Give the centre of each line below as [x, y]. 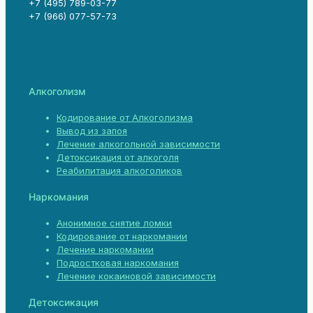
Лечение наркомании [105, 250]
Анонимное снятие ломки [114, 223]
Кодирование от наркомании [122, 236]
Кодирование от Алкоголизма [125, 118]
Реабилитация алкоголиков [119, 171]
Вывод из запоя [92, 131]
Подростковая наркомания [118, 263]
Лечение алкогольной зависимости [138, 144]
